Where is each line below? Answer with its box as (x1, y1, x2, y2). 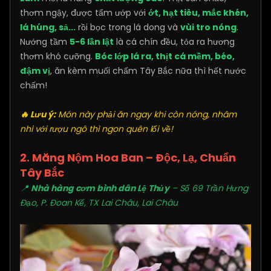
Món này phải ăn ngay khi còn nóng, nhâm (56, 108, 237, 121)
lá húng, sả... (20, 21, 76, 34)
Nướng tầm (20, 36, 70, 48)
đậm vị (20, 65, 50, 77)
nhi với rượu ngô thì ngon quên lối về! (20, 123, 173, 135)
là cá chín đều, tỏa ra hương (114, 36, 235, 48)
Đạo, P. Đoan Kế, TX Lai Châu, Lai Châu (20, 197, 178, 209)
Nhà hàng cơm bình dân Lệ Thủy (31, 182, 169, 195)
